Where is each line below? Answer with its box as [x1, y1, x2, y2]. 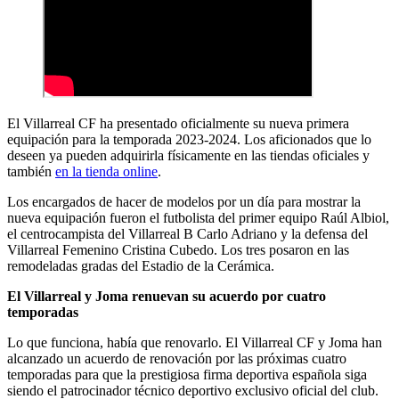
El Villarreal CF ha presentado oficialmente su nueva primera [7, 115, 349, 131]
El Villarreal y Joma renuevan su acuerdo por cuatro [7, 288, 326, 304]
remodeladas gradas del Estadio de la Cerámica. [7, 257, 274, 273]
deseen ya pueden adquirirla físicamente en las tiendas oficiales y [7, 147, 370, 163]
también [7, 163, 55, 179]
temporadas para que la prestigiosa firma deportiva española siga [7, 366, 367, 382]
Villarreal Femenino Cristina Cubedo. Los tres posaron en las [7, 241, 349, 257]
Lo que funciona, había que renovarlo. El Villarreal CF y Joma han [7, 334, 382, 350]
